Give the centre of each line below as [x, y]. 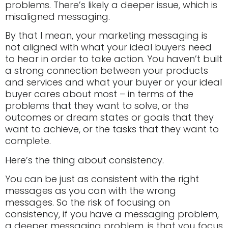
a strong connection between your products [107, 71]
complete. [28, 141]
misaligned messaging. [58, 16]
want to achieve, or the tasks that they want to [112, 129]
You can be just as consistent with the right [102, 179]
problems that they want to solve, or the [97, 106]
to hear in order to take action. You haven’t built [114, 59]
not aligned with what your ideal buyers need [108, 47]
